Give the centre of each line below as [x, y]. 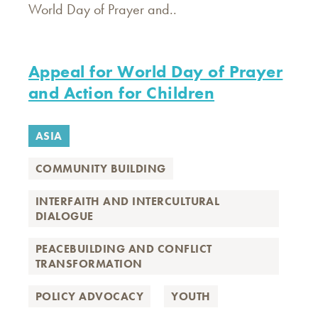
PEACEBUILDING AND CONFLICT [124, 249]
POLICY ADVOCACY [90, 296]
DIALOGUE [65, 216]
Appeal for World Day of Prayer [156, 71]
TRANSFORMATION [89, 264]
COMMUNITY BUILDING [101, 169]
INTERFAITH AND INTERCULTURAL [128, 201]
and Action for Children [122, 93]
